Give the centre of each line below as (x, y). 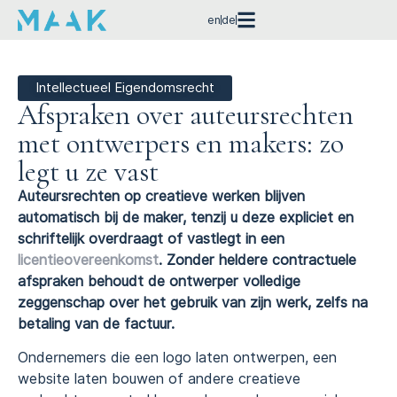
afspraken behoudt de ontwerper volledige (159, 281)
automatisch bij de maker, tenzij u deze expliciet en (186, 218)
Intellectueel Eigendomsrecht (125, 88)
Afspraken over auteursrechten (186, 115)
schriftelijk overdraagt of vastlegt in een (151, 239)
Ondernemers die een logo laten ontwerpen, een (177, 358)
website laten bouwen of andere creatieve (159, 379)
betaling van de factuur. (96, 324)
